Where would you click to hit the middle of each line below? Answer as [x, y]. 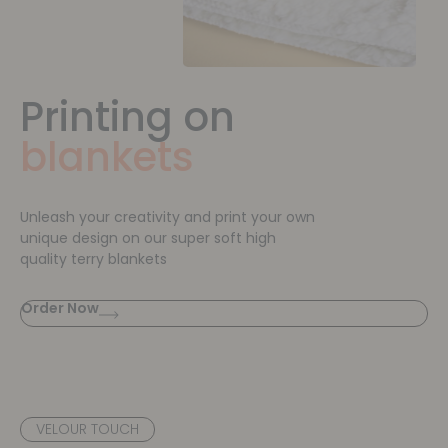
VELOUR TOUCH [87, 429]
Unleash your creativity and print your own [167, 217]
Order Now [60, 308]
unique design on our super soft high [148, 238]
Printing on [127, 117]
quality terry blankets [93, 259]
